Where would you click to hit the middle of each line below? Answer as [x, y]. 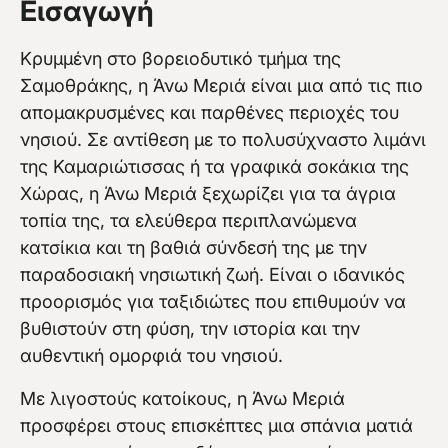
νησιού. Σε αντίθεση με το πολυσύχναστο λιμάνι [223, 140]
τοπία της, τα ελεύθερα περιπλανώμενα [188, 221]
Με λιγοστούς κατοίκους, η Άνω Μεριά [182, 399]
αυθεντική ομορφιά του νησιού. [151, 356]
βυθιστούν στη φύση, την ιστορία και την [190, 329]
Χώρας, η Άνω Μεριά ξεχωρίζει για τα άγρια [208, 194]
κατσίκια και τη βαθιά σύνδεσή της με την [193, 248]
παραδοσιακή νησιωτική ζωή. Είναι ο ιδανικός [212, 275]
